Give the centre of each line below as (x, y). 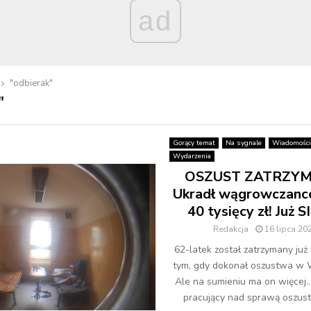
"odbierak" (31, 83)
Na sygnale (244, 143)
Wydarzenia (192, 156)
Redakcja (231, 229)
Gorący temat (194, 143)
